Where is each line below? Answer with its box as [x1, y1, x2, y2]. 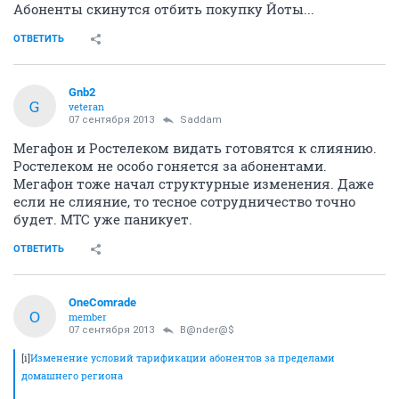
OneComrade [69, 296, 136, 309]
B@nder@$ [180, 324, 234, 336]
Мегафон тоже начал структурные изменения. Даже [13, 175, 374, 192]
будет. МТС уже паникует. [13, 210, 192, 228]
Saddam [180, 114, 222, 126]
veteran [69, 100, 104, 113]
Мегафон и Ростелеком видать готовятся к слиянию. [13, 139, 377, 157]
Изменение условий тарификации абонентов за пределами [30, 351, 335, 364]
